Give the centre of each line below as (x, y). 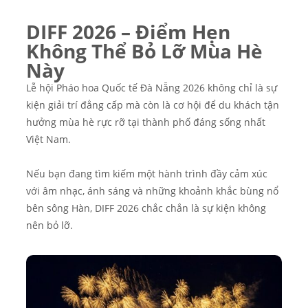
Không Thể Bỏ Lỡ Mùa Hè (144, 51)
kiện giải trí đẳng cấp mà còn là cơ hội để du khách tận (153, 105)
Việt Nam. (48, 139)
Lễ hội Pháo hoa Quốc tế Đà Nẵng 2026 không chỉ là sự (152, 88)
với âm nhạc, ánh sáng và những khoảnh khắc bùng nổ (152, 191)
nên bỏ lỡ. (49, 225)
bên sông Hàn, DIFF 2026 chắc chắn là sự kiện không (146, 208)
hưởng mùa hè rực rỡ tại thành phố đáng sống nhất (146, 122)
